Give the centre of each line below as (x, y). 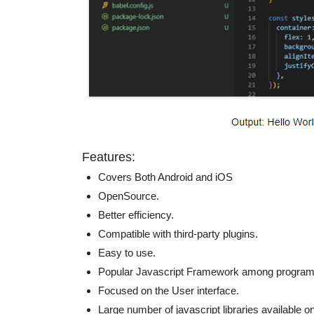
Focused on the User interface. (168, 290)
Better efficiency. (136, 214)
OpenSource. (128, 196)
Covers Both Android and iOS (165, 177)
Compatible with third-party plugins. (178, 233)
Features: (109, 157)
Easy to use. (127, 252)
